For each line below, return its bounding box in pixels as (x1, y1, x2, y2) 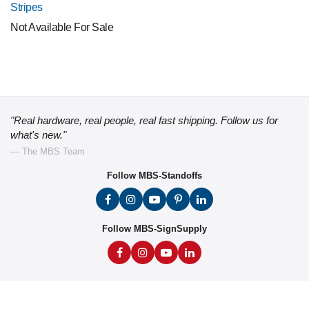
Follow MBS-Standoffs (107, 170, 202, 181)
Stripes (10, 1, 43, 13)
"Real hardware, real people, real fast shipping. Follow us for (10, 114, 278, 126)
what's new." (10, 129, 66, 141)
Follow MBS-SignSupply (102, 223, 207, 234)
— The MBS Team (10, 146, 85, 157)
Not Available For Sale (10, 21, 114, 33)
